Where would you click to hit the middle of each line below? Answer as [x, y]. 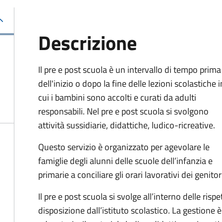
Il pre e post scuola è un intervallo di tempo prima [130, 70]
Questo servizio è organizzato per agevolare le [124, 147]
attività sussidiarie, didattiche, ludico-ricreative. [127, 125]
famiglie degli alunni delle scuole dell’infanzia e [125, 161]
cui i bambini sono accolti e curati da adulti [117, 97]
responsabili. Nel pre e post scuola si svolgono [123, 111]
